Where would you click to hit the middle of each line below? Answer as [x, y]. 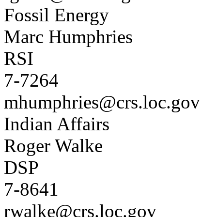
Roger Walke [53, 146]
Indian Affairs [57, 124]
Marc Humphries [68, 37]
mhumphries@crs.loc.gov [102, 102]
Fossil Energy [56, 15]
